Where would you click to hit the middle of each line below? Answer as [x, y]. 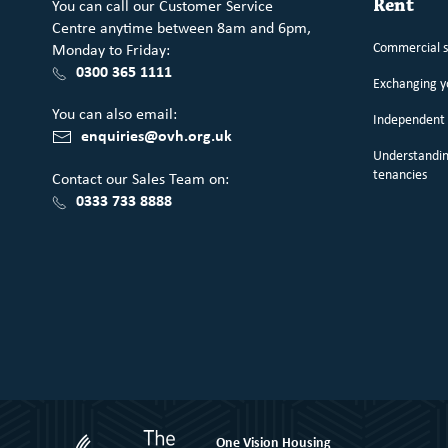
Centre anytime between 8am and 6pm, [181, 27]
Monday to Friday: [111, 49]
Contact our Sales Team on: [140, 178]
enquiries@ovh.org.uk [156, 135]
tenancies [400, 173]
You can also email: [114, 113]
